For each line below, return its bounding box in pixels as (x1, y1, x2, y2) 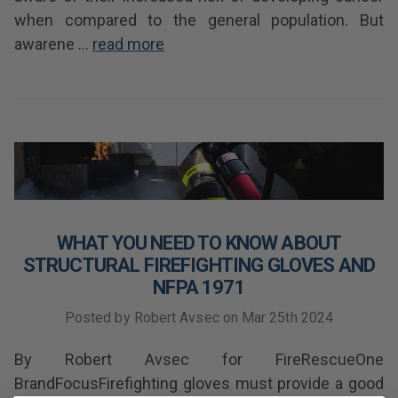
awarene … (14, 35, 92, 53)
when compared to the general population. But (14, 11, 384, 29)
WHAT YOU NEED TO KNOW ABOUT (56, 232, 342, 254)
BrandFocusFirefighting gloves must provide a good (14, 374, 384, 393)
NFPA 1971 (153, 276, 245, 298)
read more (92, 35, 164, 53)
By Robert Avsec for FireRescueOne (14, 350, 384, 369)
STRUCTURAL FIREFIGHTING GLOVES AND (22, 254, 376, 276)
